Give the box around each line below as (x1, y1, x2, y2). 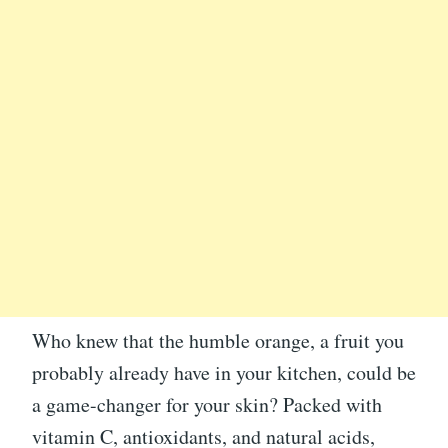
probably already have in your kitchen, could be (32, 359, 416, 387)
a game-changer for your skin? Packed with (32, 391, 382, 419)
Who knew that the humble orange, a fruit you (32, 327, 404, 355)
